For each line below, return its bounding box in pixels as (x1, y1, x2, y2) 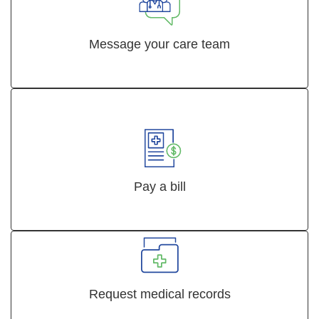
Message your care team (89, 37, 230, 51)
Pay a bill (133, 179, 186, 194)
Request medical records (88, 287, 231, 301)
